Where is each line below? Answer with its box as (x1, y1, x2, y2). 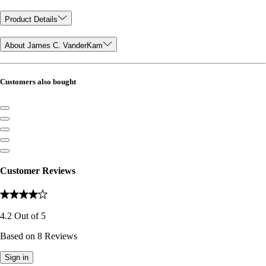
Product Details (5, 15, 58, 24)
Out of (12, 210, 41, 221)
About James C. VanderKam (5, 41, 103, 50)
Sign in (5, 252, 28, 262)
